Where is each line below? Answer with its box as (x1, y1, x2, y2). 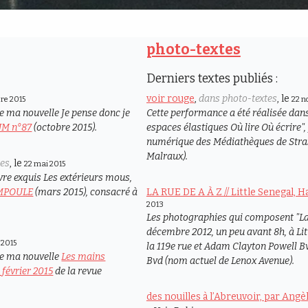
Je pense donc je (61, 107, 131, 119)
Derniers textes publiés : (146, 71, 278, 86)
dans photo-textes (198, 92, 277, 104)
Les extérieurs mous (43, 171, 131, 184)
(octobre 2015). (32, 121, 98, 133)
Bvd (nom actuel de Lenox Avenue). (146, 254, 294, 267)
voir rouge (146, 92, 195, 104)
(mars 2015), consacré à (33, 186, 138, 198)
